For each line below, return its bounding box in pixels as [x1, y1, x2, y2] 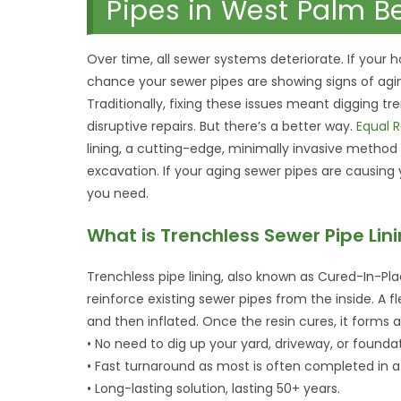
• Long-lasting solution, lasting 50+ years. [87, 380, 341, 397]
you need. [87, 184, 149, 202]
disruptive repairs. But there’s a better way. [87, 117, 357, 135]
